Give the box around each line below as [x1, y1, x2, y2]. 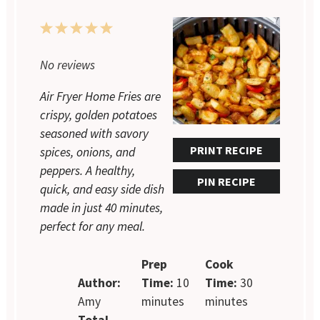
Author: [78, 274, 121, 291]
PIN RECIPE [196, 174, 256, 189]
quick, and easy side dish [40, 181, 165, 198]
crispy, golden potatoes [40, 107, 158, 124]
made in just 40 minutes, [40, 200, 164, 216]
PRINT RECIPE [189, 143, 263, 158]
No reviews [40, 57, 96, 74]
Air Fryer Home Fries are [40, 89, 161, 105]
